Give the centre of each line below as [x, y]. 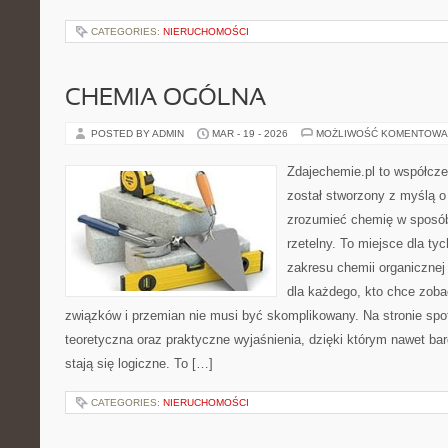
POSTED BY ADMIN [139, 133]
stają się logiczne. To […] [139, 363]
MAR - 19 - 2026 [250, 133]
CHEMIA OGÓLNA [165, 99]
